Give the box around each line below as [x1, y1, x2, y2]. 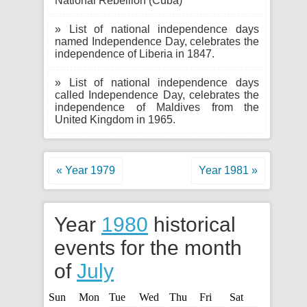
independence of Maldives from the [55, 101, 259, 113]
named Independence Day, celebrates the [55, 36, 259, 47]
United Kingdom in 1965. [55, 114, 175, 125]
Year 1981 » [199, 164, 258, 176]
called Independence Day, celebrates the [55, 89, 259, 101]
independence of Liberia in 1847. [55, 48, 214, 60]
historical [148, 213, 236, 236]
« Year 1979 [56, 164, 115, 176]
